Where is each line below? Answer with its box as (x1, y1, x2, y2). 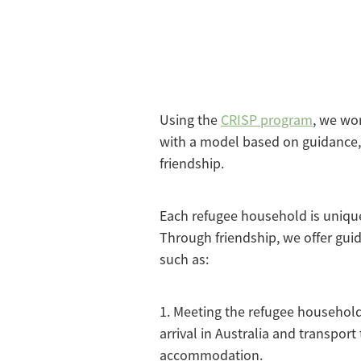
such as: (160, 251, 209, 269)
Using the (160, 111, 221, 130)
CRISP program (221, 111, 313, 130)
